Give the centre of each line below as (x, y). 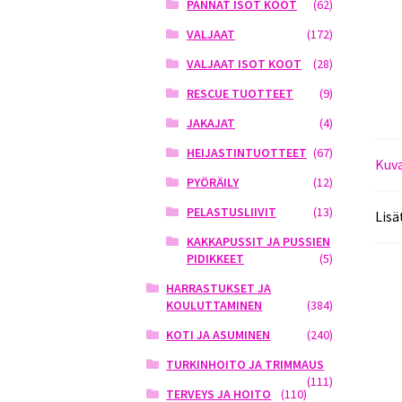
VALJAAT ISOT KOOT (244, 64)
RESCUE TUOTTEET (240, 94)
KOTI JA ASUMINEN (218, 335)
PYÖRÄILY (212, 183)
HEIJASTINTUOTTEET (246, 153)
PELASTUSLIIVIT (231, 212)
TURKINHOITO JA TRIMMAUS (245, 365)
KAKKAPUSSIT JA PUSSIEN (258, 242)
